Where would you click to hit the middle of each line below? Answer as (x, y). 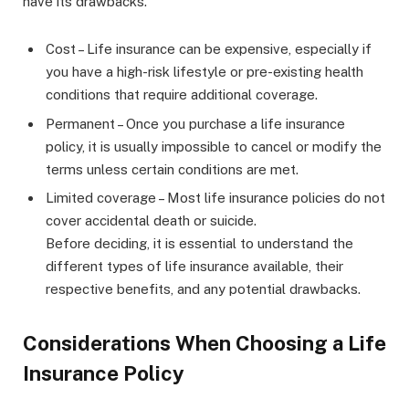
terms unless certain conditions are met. (172, 169)
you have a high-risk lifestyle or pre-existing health (204, 72)
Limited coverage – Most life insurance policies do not (215, 198)
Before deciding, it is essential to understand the (199, 244)
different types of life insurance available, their (194, 267)
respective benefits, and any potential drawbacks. (203, 289)
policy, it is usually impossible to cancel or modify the (214, 146)
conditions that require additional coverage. (182, 95)
